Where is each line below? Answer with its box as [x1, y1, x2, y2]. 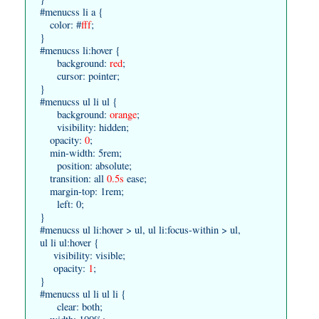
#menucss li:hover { [40, 43, 120, 57]
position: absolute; [40, 158, 132, 172]
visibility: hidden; [40, 120, 129, 134]
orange [110, 107, 137, 121]
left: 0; [40, 197, 84, 211]
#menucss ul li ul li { [40, 286, 126, 300]
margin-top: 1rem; [40, 184, 124, 198]
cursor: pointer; [40, 68, 120, 83]
